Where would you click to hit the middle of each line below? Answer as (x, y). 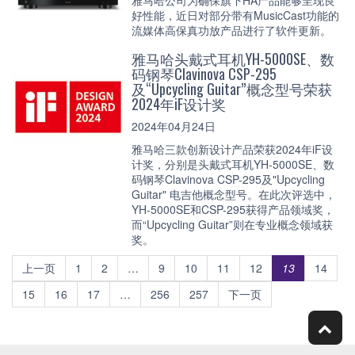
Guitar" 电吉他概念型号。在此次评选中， (234, 194)
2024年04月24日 (174, 126)
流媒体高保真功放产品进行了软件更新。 (231, 30)
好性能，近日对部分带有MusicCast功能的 (235, 15)
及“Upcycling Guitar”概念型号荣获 (232, 88)
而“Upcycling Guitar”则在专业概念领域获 (232, 224)
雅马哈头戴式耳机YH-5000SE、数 (233, 58)
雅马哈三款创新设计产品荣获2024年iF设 (232, 149)
